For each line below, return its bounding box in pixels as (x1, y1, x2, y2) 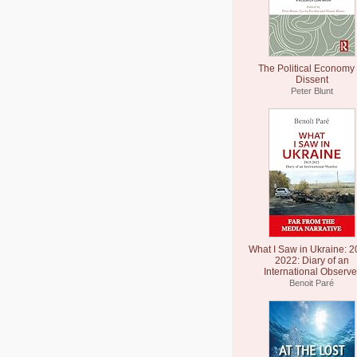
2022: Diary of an (274, 255, 349, 266)
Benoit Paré (289, 278, 334, 288)
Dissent (295, 74, 328, 85)
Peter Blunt (290, 86, 333, 96)
